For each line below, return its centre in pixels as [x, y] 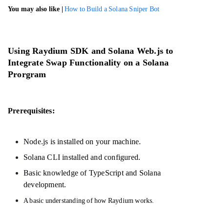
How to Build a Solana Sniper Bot [112, 9]
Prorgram [28, 74]
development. [45, 185]
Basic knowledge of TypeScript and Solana [92, 173]
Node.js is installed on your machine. [82, 142]
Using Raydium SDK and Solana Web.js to [91, 51]
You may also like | [36, 9]
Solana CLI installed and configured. [82, 157]
